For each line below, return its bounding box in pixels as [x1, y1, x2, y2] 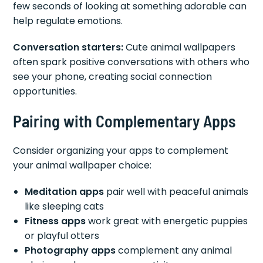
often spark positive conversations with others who [13, 55, 250, 69]
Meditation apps [25, 184, 104, 198]
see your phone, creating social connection [13, 69, 213, 83]
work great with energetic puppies [86, 214, 248, 228]
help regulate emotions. [13, 14, 123, 28]
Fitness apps [25, 214, 86, 228]
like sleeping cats [25, 199, 104, 213]
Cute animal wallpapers [123, 40, 236, 54]
